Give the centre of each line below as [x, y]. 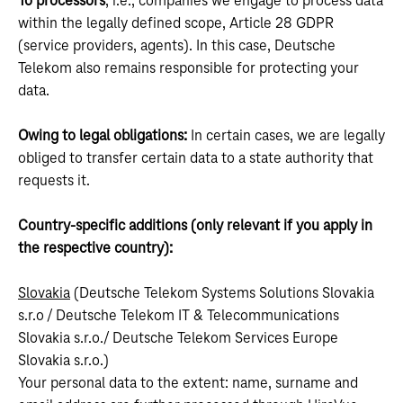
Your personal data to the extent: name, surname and [188, 383]
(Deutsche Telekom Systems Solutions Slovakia [222, 293]
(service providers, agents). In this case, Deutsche [177, 46]
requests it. [54, 181]
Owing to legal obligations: [103, 136]
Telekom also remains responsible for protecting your [188, 68]
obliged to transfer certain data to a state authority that [196, 158]
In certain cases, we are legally [286, 136]
